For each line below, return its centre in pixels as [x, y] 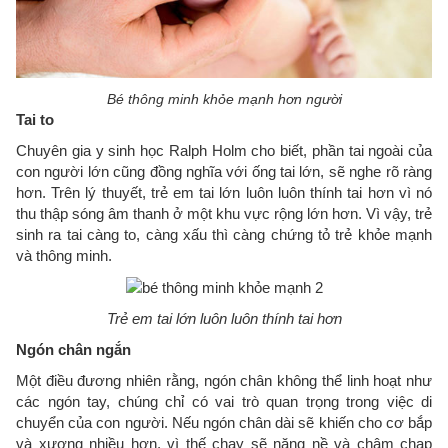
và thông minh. [64, 255]
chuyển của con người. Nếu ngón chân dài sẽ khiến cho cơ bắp [224, 423]
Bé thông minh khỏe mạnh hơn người [224, 98]
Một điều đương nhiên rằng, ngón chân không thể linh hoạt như [224, 381]
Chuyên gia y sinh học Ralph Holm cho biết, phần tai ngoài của [224, 150]
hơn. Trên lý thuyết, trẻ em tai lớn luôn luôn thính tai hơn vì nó [224, 192]
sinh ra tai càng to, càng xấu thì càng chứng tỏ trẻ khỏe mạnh [224, 234]
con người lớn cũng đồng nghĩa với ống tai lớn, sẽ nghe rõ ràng [224, 171]
